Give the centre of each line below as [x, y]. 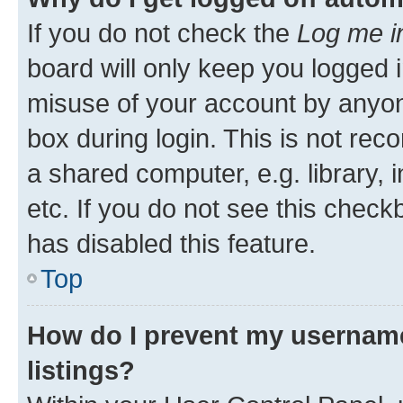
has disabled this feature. [171, 243]
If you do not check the [162, 32]
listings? [81, 370]
